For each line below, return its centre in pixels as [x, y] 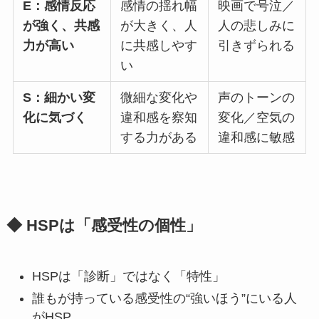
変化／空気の [257, 118]
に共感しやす [159, 46]
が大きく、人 [159, 26]
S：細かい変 [59, 98]
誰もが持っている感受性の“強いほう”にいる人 [164, 298]
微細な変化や [159, 98]
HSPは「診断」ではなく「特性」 [128, 277]
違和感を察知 [159, 118]
